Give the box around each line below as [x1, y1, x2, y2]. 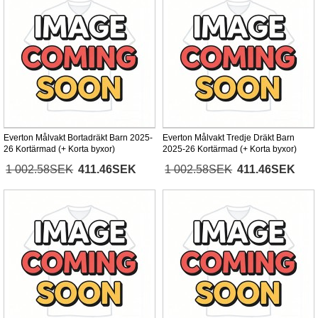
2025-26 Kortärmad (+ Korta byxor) [163, 144, 297, 155]
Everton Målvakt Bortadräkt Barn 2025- [4, 133, 153, 143]
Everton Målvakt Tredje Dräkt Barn [163, 133, 295, 143]
